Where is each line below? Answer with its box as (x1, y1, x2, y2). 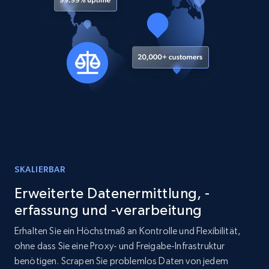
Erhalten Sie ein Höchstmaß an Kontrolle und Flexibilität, (14, 225, 241, 237)
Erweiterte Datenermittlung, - (14, 185, 210, 201)
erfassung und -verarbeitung (14, 202, 202, 218)
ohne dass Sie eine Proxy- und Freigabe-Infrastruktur (14, 240, 225, 252)
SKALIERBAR (14, 165, 65, 174)
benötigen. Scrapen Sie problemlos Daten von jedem (14, 255, 228, 267)
